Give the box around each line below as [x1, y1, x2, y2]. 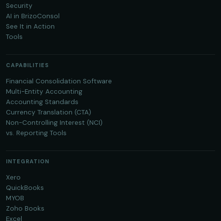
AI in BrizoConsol [6, 12, 60, 21]
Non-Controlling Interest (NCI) [6, 118, 103, 127]
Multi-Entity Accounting [6, 87, 82, 96]
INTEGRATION [6, 158, 49, 165]
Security [6, 1, 33, 10]
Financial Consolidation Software [6, 77, 112, 86]
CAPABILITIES [6, 62, 49, 69]
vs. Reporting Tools [6, 129, 67, 138]
